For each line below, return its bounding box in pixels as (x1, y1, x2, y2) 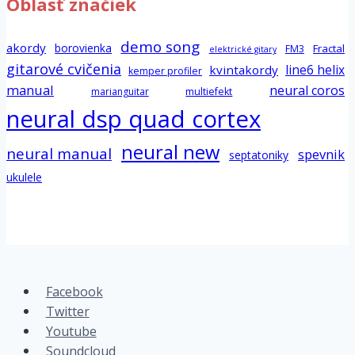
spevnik (298, 145, 345, 164)
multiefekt (185, 85, 233, 99)
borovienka (55, 40, 113, 56)
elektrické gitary (208, 44, 277, 55)
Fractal (313, 41, 345, 56)
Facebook (45, 282, 103, 300)
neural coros (269, 82, 345, 100)
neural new (121, 139, 219, 166)
